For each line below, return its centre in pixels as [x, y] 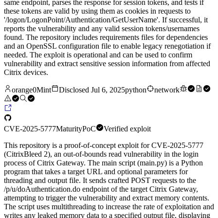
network [167, 90]
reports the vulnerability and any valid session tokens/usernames [102, 29]
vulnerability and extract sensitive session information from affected [107, 64]
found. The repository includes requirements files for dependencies [106, 37]
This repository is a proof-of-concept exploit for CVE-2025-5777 [104, 145]
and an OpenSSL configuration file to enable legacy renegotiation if [107, 46]
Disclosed [75, 90]
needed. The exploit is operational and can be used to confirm [98, 55]
